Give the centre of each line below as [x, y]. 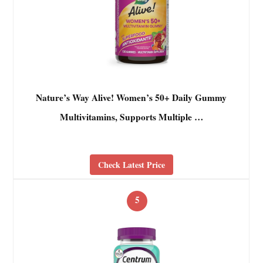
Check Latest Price [131, 165]
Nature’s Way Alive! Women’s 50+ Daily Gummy [131, 98]
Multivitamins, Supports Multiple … [131, 117]
